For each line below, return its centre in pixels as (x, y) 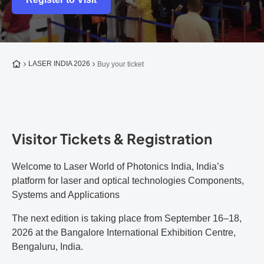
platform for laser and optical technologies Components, (128, 181)
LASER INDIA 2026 (59, 64)
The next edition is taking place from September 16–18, (127, 218)
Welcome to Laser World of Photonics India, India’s (118, 166)
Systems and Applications (66, 195)
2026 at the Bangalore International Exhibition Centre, (124, 232)
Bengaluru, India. (47, 247)
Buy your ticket (121, 64)
